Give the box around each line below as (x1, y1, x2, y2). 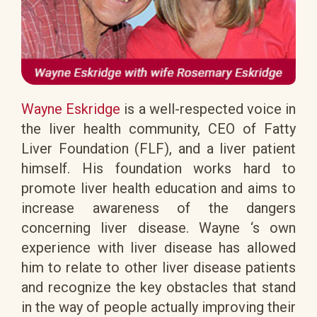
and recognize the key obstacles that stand (21, 279, 296, 296)
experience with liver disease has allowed (21, 239, 296, 257)
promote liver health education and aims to (21, 180, 296, 197)
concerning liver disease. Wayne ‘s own (21, 219, 296, 237)
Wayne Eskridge (21, 100, 121, 118)
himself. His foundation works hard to (21, 160, 296, 178)
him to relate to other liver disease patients (21, 259, 296, 277)
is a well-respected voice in (120, 100, 296, 118)
